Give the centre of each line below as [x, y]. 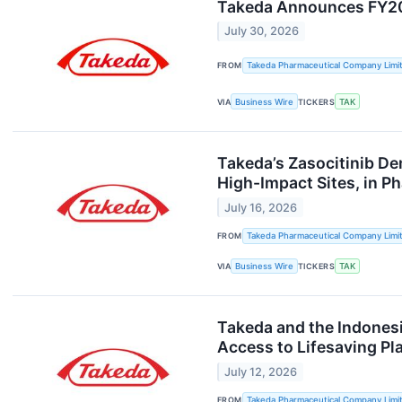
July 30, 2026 [262, 31]
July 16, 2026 [261, 207]
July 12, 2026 [261, 371]
